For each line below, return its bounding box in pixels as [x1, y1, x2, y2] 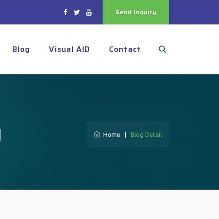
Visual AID [49, 43, 90, 55]
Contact [109, 43, 141, 55]
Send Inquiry [115, 7, 156, 17]
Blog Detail [131, 131, 162, 138]
